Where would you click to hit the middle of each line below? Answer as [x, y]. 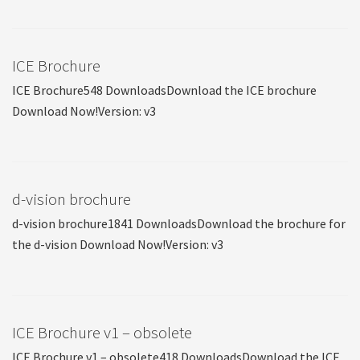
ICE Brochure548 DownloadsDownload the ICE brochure [164, 90]
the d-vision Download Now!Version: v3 [118, 244]
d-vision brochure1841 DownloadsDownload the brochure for [179, 223]
